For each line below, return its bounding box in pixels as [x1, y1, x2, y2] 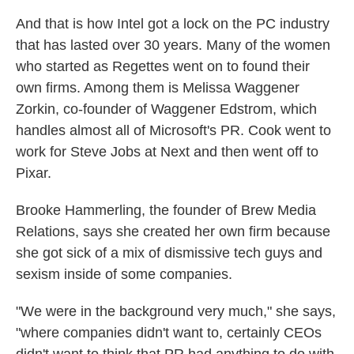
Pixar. [16, 165, 51, 181]
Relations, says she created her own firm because [16, 224, 330, 239]
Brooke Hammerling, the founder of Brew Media [16, 202, 316, 218]
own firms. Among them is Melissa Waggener [16, 80, 299, 96]
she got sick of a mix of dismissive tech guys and [16, 245, 322, 261]
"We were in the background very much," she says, [16, 303, 336, 319]
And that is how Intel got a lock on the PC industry [16, 16, 330, 32]
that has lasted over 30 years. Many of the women [16, 37, 330, 53]
